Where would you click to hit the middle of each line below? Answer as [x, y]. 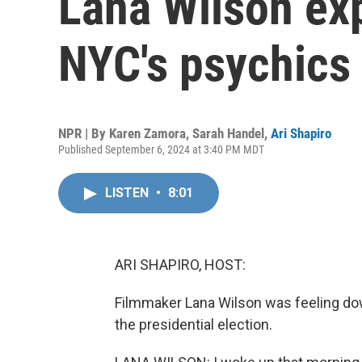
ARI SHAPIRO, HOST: [180, 265]
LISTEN [128, 193]
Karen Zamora [147, 133]
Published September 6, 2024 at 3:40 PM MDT [161, 149]
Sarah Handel [228, 133]
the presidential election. [194, 324]
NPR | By [84, 133]
